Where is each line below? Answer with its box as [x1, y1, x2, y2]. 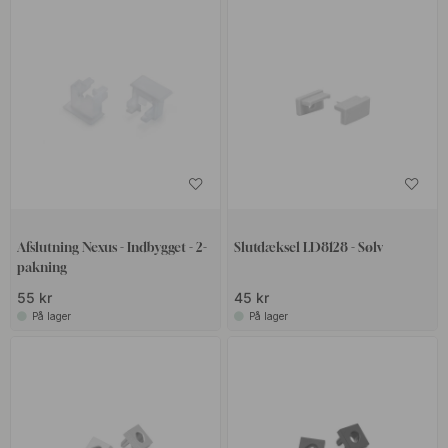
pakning [17, 258, 68, 275]
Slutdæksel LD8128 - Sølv [233, 238, 383, 255]
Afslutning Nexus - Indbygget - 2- [17, 238, 208, 255]
